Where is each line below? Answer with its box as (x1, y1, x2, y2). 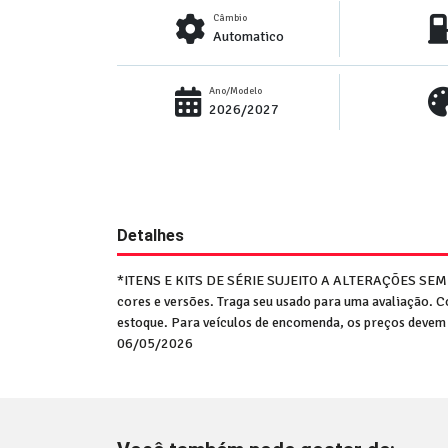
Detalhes (117, 226, 184, 245)
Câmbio (213, 12, 247, 24)
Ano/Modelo (209, 85, 262, 97)
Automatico (213, 28, 284, 45)
